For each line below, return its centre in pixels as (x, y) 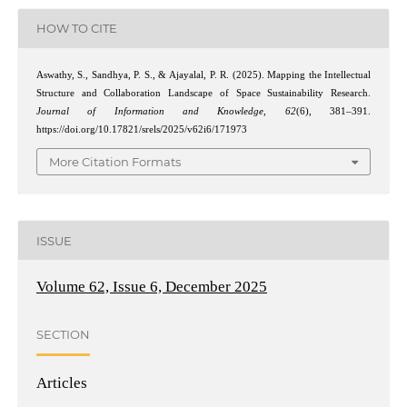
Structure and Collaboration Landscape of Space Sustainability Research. (203, 93)
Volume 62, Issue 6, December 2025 (151, 287)
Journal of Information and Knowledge (150, 111)
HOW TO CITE (76, 29)
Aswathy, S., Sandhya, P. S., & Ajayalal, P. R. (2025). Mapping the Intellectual (203, 74)
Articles (61, 383)
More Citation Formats (115, 162)
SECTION (63, 334)
